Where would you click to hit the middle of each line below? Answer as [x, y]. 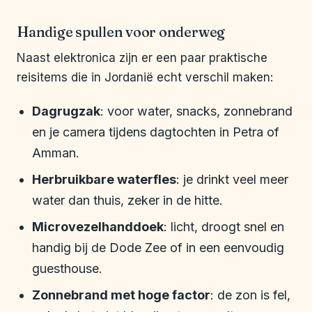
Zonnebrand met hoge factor [121, 295]
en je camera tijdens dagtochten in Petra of [156, 132]
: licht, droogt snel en [224, 227]
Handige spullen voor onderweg [121, 32]
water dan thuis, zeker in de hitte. [127, 201]
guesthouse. [67, 269]
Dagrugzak [66, 111]
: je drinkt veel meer [232, 180]
